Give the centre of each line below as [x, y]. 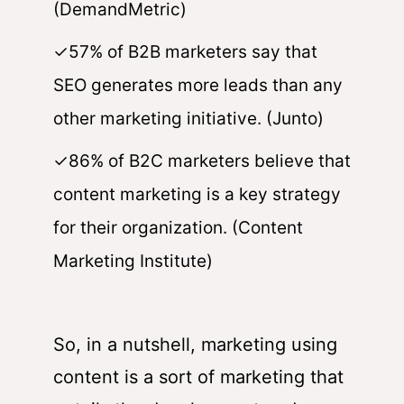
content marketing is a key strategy [197, 194]
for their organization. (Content [178, 227]
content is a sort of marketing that [198, 376]
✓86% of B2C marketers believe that [202, 161]
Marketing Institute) [133, 261]
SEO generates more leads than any [198, 85]
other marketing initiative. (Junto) [188, 118]
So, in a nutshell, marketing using [195, 344]
